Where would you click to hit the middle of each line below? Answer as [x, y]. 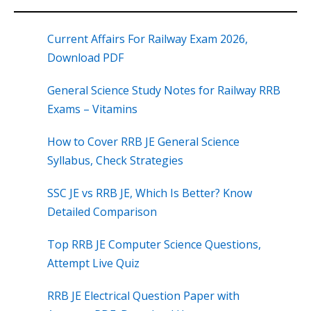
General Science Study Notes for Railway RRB [164, 91]
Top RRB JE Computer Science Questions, [154, 245]
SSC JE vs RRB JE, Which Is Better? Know [150, 193]
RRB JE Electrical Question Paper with [143, 296]
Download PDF [85, 58]
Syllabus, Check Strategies [115, 161]
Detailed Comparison [102, 212]
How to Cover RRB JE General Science [143, 142]
